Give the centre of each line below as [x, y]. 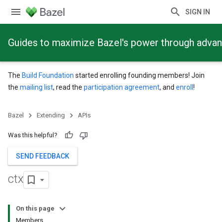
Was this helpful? [33, 135]
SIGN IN [198, 12]
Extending [51, 115]
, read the [68, 87]
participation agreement [122, 87]
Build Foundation [48, 75]
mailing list [36, 87]
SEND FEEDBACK [43, 156]
